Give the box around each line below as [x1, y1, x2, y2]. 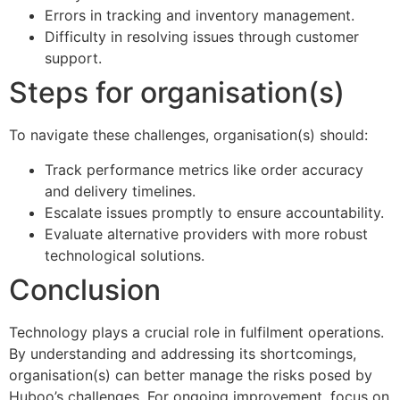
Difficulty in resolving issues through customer [45, 28, 359, 46]
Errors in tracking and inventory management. [45, 6, 354, 25]
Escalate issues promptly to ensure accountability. [45, 203, 384, 221]
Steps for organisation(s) [9, 75, 345, 111]
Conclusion [9, 271, 161, 307]
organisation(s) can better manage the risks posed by [9, 365, 372, 384]
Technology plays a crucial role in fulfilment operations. [9, 322, 384, 341]
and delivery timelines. [45, 181, 196, 200]
